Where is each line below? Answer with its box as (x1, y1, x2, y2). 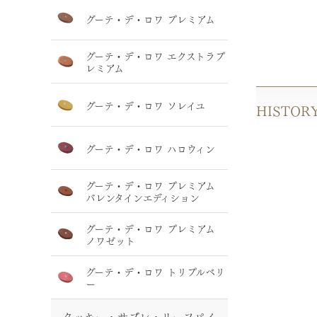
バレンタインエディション (86, 189, 200, 204)
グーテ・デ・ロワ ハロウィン (86, 139, 215, 156)
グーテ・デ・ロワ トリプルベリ (86, 263, 225, 279)
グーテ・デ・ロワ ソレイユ (86, 96, 205, 113)
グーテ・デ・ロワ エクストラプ (86, 47, 225, 63)
